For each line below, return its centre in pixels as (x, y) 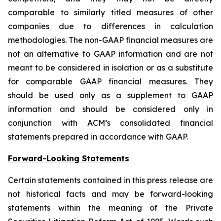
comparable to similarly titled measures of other (110, 12)
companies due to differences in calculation (110, 26)
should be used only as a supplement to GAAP (110, 95)
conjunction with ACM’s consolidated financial (110, 123)
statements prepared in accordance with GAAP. (98, 137)
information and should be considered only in (110, 109)
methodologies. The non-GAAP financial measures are (110, 40)
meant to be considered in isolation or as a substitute (110, 68)
